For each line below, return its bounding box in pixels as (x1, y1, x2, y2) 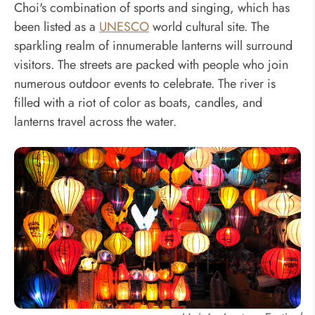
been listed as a (14, 17, 99, 36)
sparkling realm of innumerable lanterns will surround (14, 36, 292, 55)
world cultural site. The (149, 17, 269, 36)
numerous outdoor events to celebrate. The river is (14, 74, 276, 93)
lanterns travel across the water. (14, 112, 176, 131)
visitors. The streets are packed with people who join (14, 55, 288, 74)
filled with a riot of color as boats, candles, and (14, 93, 262, 112)
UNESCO (99, 17, 149, 36)
